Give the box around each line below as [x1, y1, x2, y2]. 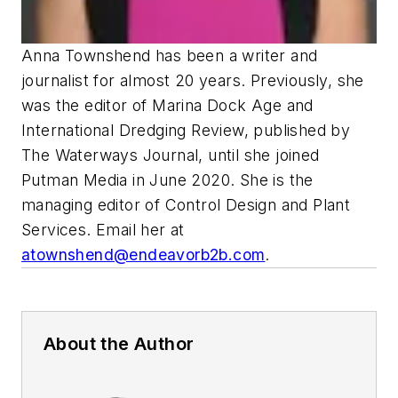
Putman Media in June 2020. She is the [21, 171, 314, 190]
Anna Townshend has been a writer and [21, 46, 318, 66]
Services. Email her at [21, 220, 185, 240]
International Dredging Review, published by [21, 121, 351, 140]
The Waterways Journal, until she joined [21, 146, 320, 165]
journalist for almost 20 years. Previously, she [21, 71, 364, 91]
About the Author [44, 333, 195, 355]
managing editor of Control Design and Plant [21, 195, 351, 215]
